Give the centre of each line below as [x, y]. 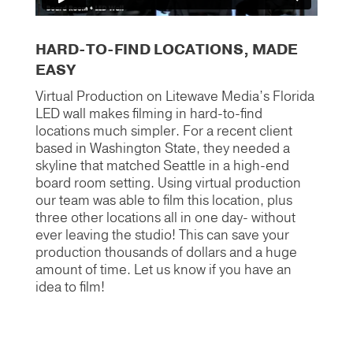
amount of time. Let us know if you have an [163, 269]
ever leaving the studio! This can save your [162, 235]
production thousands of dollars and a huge [166, 252]
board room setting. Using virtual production [168, 183]
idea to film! [70, 287]
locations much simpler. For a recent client [163, 131]
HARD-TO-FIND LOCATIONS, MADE [166, 49]
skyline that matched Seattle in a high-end [162, 165]
